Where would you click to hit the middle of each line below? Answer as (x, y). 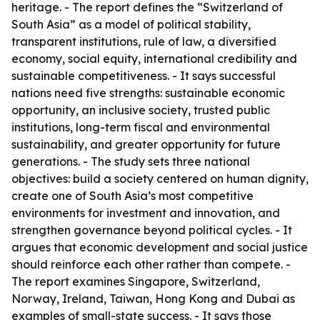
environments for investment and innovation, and (146, 213)
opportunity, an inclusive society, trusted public (141, 110)
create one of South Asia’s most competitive (132, 196)
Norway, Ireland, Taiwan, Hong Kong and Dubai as (153, 299)
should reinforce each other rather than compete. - (151, 264)
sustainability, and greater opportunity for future (146, 144)
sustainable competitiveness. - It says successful (144, 76)
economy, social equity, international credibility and (154, 59)
